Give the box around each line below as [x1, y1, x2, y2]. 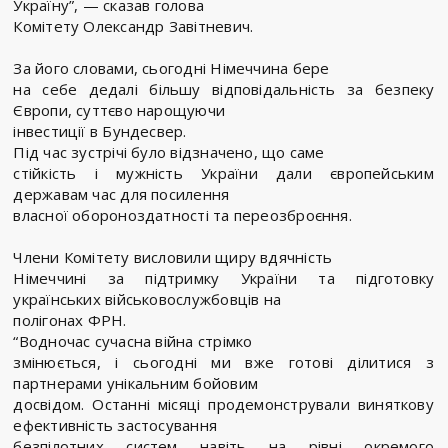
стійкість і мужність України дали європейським [13, 163, 434, 184]
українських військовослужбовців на [13, 289, 282, 310]
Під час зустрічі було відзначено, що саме [13, 142, 325, 163]
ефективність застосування [13, 415, 218, 436]
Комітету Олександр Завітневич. [13, 16, 254, 37]
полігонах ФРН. [13, 310, 127, 331]
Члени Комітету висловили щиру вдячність [13, 247, 333, 268]
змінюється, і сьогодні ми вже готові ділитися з [13, 352, 434, 373]
